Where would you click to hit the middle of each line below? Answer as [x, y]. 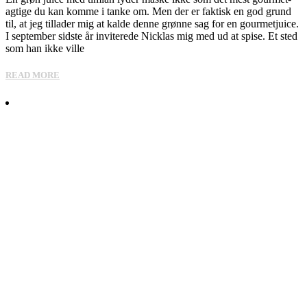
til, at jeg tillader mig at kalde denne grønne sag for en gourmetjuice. [152, 24]
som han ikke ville [45, 49]
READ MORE [33, 75]
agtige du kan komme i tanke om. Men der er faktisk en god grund [148, 12]
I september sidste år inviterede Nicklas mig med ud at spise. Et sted [151, 36]
